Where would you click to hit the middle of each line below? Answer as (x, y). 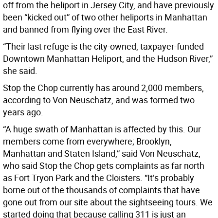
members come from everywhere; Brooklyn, (87, 141)
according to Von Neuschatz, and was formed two (99, 100)
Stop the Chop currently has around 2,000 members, (103, 88)
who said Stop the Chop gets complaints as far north (104, 166)
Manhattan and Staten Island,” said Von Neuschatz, (102, 154)
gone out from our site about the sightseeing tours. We (108, 202)
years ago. (23, 112)
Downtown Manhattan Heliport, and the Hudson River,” (108, 59)
